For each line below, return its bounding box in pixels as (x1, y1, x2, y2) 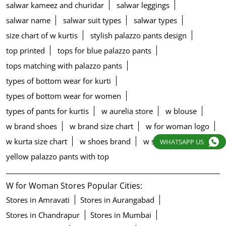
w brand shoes (6, 121, 57, 132)
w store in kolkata (143, 136, 205, 147)
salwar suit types (63, 15, 121, 26)
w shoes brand (80, 136, 131, 147)
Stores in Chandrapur (6, 210, 80, 220)
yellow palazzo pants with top (6, 151, 109, 162)
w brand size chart (70, 121, 133, 132)
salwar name (6, 15, 50, 26)
